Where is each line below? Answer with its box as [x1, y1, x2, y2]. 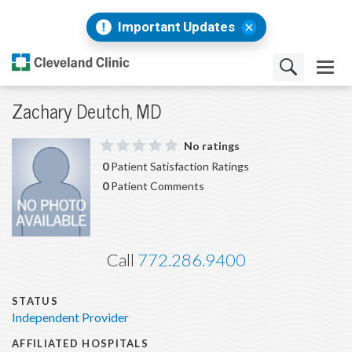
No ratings [183, 139, 240, 154]
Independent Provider [12, 310, 129, 326]
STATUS [12, 295, 58, 309]
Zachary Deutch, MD [12, 100, 161, 125]
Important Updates [117, 18, 235, 35]
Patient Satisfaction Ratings [108, 159, 249, 174]
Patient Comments [108, 179, 204, 194]
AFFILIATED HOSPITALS [12, 336, 148, 350]
